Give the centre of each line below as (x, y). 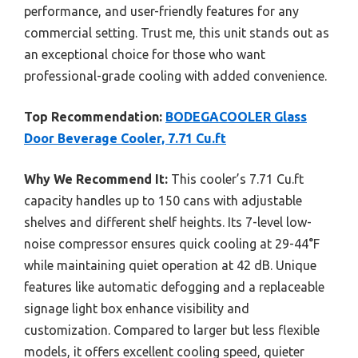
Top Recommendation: (93, 116)
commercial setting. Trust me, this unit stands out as (177, 32)
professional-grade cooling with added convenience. (175, 76)
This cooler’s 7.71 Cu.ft (236, 179)
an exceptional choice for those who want (145, 54)
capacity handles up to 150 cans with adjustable (163, 200)
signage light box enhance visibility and (137, 308)
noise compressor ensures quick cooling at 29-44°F (172, 243)
